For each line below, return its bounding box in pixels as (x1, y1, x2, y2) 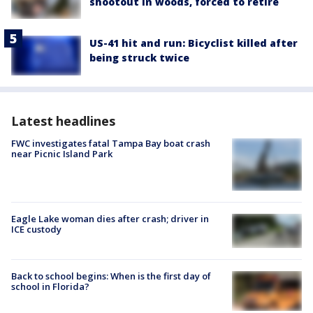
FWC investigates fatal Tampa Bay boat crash (11, 136, 210, 150)
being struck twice (89, 51, 189, 65)
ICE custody (11, 222, 61, 235)
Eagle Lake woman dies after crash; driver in (11, 212, 209, 225)
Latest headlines (11, 112, 115, 129)
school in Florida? (11, 280, 89, 293)
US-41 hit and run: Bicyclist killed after (89, 36, 298, 50)
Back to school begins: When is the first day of (11, 270, 211, 283)
